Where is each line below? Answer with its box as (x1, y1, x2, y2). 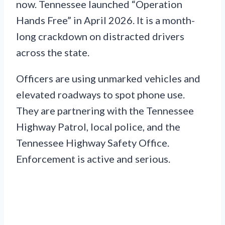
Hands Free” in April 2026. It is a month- (16, 14, 195, 26)
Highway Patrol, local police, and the (16, 120, 180, 133)
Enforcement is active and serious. (16, 152, 170, 165)
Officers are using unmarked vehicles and (16, 72, 200, 84)
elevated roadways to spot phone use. (16, 88, 185, 100)
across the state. (16, 46, 89, 58)
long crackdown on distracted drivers (16, 30, 184, 42)
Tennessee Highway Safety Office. (16, 136, 169, 149)
